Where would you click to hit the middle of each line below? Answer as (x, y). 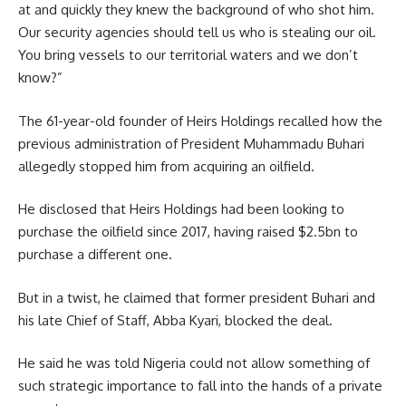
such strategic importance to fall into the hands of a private (200, 386)
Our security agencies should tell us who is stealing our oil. (197, 33)
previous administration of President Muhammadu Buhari (191, 143)
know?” (40, 78)
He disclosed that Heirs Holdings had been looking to (181, 209)
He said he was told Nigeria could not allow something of (194, 363)
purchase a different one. (95, 255)
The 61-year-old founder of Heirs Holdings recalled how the (200, 121)
